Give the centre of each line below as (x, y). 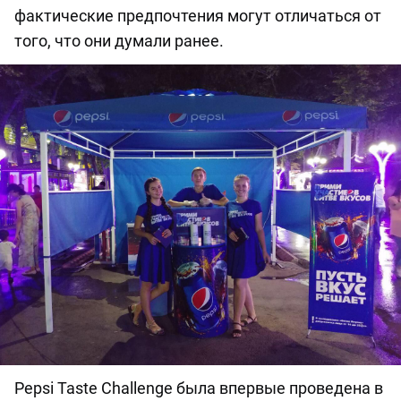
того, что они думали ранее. (119, 41)
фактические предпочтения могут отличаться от (198, 16)
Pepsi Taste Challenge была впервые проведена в (199, 388)
